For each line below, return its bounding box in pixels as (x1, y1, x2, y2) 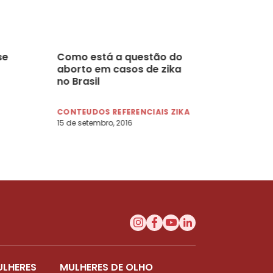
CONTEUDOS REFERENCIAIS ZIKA (57, 106, 190, 117)
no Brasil (57, 74, 100, 88)
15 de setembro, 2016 (57, 117, 133, 128)
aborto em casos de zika (57, 62, 182, 76)
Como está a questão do (57, 49, 183, 64)
